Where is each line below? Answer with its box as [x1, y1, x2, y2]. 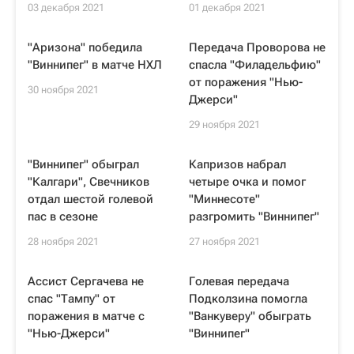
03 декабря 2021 [28, 2, 104, 13]
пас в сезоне [28, 209, 98, 224]
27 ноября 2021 [189, 235, 260, 247]
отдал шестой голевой [28, 192, 153, 206]
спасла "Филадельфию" [189, 58, 321, 72]
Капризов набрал [189, 157, 286, 171]
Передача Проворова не [189, 40, 326, 55]
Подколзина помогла [189, 292, 307, 306]
